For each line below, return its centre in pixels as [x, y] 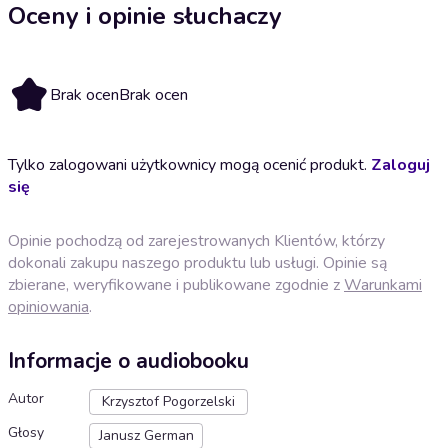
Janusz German [146, 436]
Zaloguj [400, 164]
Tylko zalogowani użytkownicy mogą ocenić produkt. [189, 164]
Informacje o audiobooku [128, 361]
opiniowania [48, 306]
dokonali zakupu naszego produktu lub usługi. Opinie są [197, 262]
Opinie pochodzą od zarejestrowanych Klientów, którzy [196, 240]
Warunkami [383, 284]
